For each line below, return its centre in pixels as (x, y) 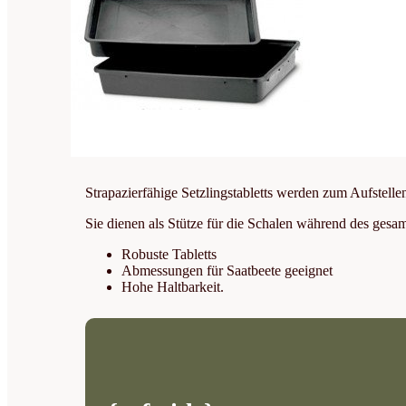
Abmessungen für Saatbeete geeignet (227, 270)
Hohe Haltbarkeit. (173, 286)
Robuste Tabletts (169, 254)
